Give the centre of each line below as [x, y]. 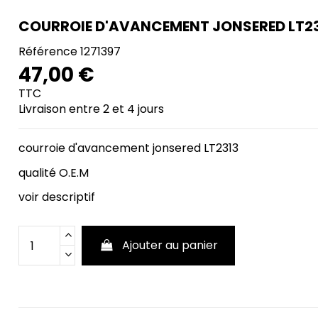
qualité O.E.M [53, 172]
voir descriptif [58, 197]
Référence [48, 51]
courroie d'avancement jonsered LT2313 [128, 148]
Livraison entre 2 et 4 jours [91, 109]
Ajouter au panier [170, 246]
